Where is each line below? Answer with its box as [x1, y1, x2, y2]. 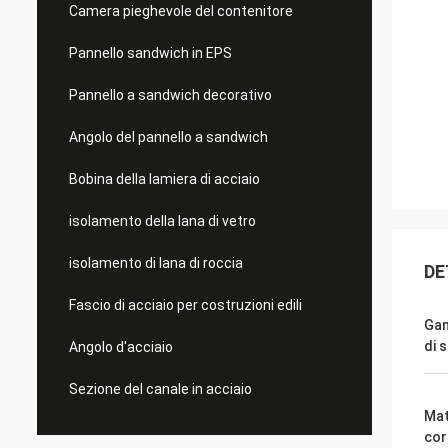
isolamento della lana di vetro [69, 213, 256, 229]
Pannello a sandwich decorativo [69, 87, 272, 103]
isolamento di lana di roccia [69, 255, 243, 271]
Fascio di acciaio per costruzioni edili [69, 297, 302, 313]
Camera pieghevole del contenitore [69, 3, 293, 19]
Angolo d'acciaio [69, 339, 173, 355]
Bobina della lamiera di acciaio [69, 171, 260, 187]
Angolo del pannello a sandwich [69, 129, 268, 145]
